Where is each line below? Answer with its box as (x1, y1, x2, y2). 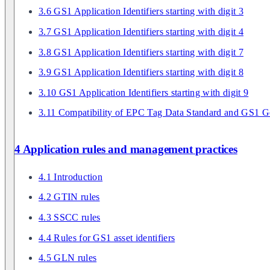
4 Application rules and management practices (14, 143, 237, 155)
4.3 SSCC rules (39, 212, 101, 222)
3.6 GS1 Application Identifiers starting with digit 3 (39, 6, 243, 17)
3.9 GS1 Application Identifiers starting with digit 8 (39, 67, 243, 78)
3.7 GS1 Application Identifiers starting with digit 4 (39, 26, 243, 37)
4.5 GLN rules (39, 253, 97, 263)
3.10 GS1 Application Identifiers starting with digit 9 (39, 87, 249, 98)
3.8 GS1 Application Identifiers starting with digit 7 (39, 46, 243, 57)
